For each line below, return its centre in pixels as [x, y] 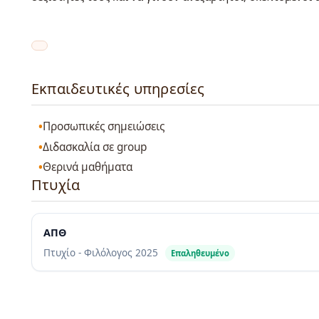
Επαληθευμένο [200, 253]
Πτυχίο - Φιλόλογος [89, 253]
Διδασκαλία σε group [95, 147]
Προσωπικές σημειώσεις [104, 127]
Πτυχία [56, 185]
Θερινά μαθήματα [88, 167]
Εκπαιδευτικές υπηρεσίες [118, 88]
